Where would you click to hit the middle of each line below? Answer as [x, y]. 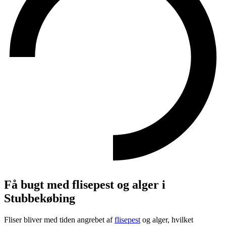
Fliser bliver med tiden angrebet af [59, 220]
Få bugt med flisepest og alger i [85, 185]
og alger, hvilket [167, 220]
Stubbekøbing [40, 199]
